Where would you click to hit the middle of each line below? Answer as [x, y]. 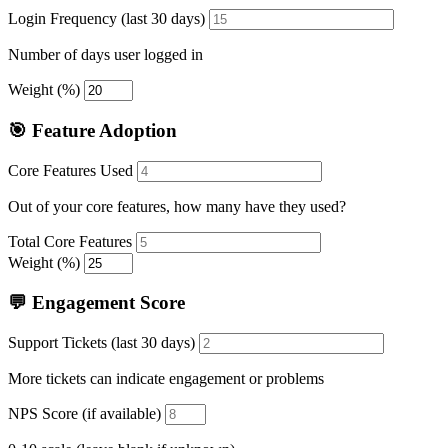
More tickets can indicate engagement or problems [166, 378]
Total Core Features [70, 241]
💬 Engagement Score [96, 303]
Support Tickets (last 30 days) [101, 342]
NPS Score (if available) [84, 413]
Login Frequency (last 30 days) [106, 19]
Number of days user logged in [105, 55]
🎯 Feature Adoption [92, 130]
